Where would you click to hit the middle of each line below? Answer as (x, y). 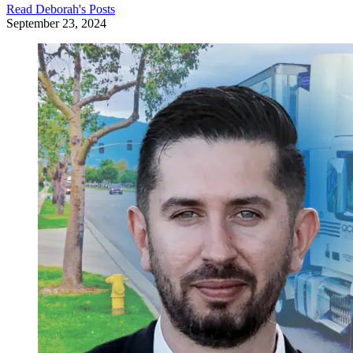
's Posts (97, 9)
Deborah (57, 9)
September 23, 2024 (56, 24)
